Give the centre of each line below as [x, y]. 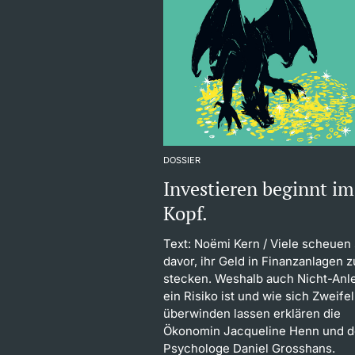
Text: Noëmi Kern [212, 243]
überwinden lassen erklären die [252, 313]
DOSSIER [182, 160]
